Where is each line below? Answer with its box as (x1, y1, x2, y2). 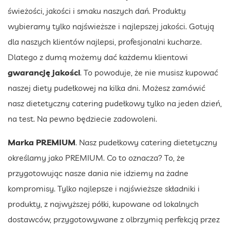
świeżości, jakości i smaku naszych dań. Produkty (8, 5, 186, 16)
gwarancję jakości (8, 67, 80, 78)
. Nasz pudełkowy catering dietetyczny (75, 137, 217, 147)
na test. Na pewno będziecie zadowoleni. (8, 113, 157, 124)
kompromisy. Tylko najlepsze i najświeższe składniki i (8, 183, 200, 194)
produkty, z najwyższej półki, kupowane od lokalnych (8, 198, 199, 209)
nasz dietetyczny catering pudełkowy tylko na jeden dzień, (8, 98, 222, 108)
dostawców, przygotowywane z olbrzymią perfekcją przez (8, 214, 220, 224)
